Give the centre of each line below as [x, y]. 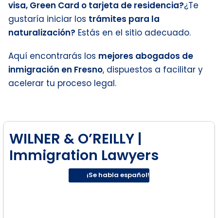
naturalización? [42, 32]
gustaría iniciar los [48, 19]
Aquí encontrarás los [53, 56]
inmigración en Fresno [55, 69]
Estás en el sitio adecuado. [133, 32]
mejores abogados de [146, 56]
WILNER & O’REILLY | [75, 138]
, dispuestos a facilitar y [153, 69]
